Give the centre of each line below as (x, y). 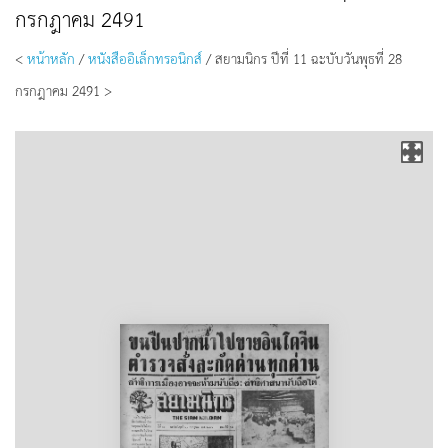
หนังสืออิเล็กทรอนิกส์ (145, 58)
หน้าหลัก (51, 58)
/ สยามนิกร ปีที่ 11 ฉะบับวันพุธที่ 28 (302, 58)
